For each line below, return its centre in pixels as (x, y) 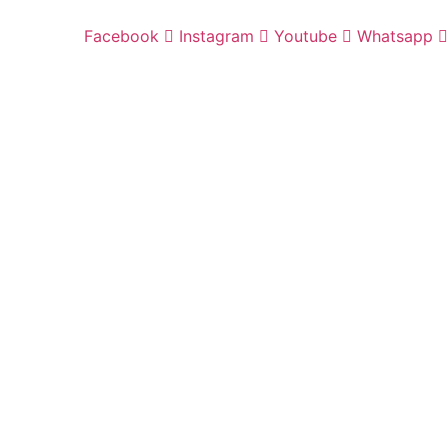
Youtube (305, 36)
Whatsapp (395, 36)
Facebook (121, 36)
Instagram (216, 36)
